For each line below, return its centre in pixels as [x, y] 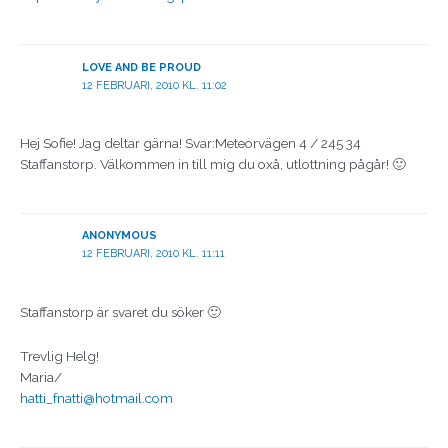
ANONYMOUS [119, 236]
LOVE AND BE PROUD [141, 67]
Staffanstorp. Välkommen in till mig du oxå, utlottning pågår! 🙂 [213, 163]
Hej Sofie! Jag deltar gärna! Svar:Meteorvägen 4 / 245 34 [190, 142]
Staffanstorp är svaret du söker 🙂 [120, 311]
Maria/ [41, 377]
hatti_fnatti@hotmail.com [96, 398]
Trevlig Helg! [59, 356]
